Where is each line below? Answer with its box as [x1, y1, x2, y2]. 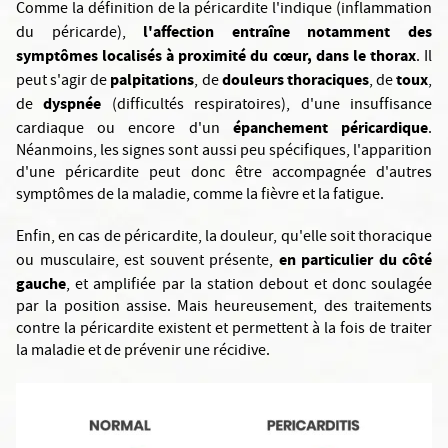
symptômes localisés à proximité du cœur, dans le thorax [16, 44, 416, 66]
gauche [16, 272, 66, 294]
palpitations [110, 68, 195, 90]
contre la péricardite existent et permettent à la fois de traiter [16, 317, 432, 342]
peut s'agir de [16, 69, 111, 94]
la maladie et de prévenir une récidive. [16, 339, 270, 364]
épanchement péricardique [232, 116, 429, 138]
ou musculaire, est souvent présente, [16, 249, 279, 274]
